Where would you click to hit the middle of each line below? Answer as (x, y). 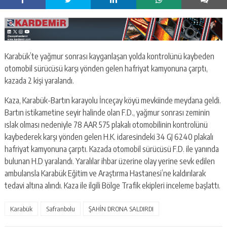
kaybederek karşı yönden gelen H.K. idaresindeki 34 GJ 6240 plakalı (109, 137)
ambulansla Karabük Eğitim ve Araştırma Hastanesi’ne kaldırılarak (105, 174)
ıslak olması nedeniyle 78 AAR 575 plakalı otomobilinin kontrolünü (106, 125)
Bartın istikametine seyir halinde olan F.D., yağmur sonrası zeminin (107, 113)
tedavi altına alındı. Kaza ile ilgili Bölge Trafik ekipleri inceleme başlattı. (112, 186)
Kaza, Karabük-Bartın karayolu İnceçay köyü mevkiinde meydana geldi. (112, 101)
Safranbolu (60, 209)
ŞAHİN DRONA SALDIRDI (121, 209)
